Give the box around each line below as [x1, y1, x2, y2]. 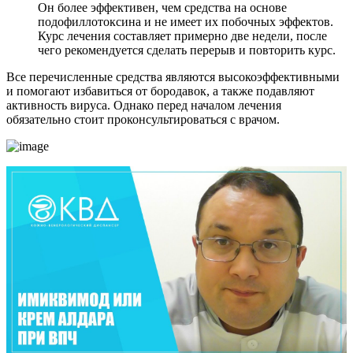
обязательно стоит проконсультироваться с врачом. [6, 112, 280, 126]
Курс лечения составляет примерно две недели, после [38, 28, 327, 43]
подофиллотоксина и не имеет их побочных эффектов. [38, 14, 333, 28]
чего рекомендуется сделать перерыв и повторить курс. [38, 43, 336, 57]
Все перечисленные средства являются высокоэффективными [6, 69, 340, 84]
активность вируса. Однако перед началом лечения [6, 98, 281, 112]
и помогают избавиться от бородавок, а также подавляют [6, 84, 314, 98]
